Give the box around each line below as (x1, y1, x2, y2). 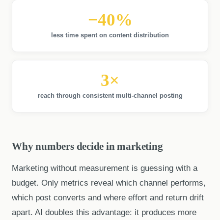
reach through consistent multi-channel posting (37, 92, 183, 100)
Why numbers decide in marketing (12, 140, 163, 152)
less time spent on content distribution (51, 31, 169, 39)
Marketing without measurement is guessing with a (12, 163, 197, 173)
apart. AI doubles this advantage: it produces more (12, 207, 196, 217)
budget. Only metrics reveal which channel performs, (12, 178, 206, 188)
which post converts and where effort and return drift (12, 192, 204, 202)
